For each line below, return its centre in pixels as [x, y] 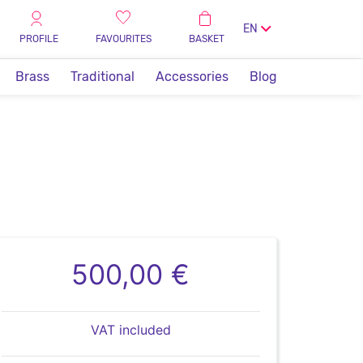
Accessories [192, 77]
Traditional [102, 77]
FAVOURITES [124, 38]
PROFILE [39, 38]
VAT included [130, 330]
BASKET [207, 38]
